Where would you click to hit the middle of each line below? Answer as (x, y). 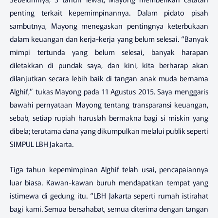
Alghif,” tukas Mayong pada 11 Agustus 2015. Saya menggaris (109, 91)
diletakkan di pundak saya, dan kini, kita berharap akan (109, 65)
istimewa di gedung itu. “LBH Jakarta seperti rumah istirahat (109, 196)
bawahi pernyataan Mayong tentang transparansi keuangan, (109, 104)
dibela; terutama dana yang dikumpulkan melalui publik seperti (109, 130)
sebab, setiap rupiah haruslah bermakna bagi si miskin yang (109, 117)
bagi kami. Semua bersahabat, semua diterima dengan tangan (109, 209)
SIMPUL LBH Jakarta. (42, 144)
